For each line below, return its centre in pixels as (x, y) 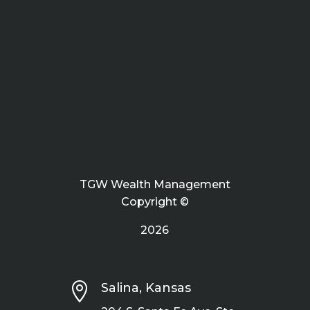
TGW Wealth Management (155, 184)
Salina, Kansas (146, 288)
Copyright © (155, 201)
